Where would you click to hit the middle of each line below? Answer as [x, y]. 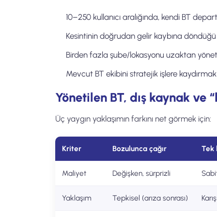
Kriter [72, 148]
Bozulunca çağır [139, 148]
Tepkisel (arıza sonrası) [150, 198]
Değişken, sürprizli [141, 173]
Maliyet [74, 173]
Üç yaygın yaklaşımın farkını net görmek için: [133, 119]
